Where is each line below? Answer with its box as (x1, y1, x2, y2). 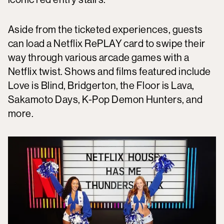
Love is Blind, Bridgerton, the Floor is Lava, (8, 79, 194, 92)
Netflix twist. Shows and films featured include (8, 65, 211, 78)
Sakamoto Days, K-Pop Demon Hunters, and (8, 93, 203, 106)
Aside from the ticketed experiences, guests (8, 23, 203, 36)
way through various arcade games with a (8, 51, 189, 64)
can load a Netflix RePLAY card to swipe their (8, 37, 205, 50)
